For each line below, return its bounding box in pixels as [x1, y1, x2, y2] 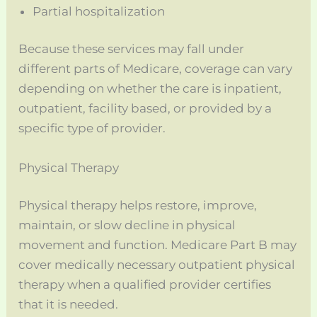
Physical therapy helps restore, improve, [18, 198, 258, 213]
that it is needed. [18, 297, 119, 312]
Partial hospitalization [33, 4, 166, 18]
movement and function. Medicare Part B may [18, 238, 297, 253]
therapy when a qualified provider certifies [18, 277, 272, 292]
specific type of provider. [18, 121, 166, 136]
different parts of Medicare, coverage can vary [18, 62, 293, 76]
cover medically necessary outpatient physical [18, 258, 296, 272]
